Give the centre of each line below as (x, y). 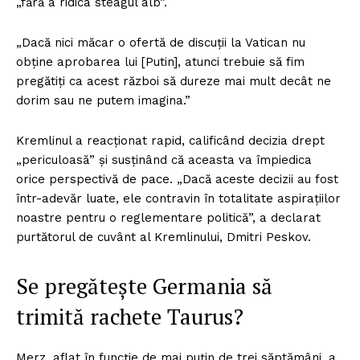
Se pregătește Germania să (144, 286)
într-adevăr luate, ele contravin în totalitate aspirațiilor (178, 199)
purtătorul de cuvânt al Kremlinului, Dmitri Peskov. (166, 237)
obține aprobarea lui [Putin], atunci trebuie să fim (160, 62)
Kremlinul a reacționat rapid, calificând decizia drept (170, 141)
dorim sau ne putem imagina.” (105, 101)
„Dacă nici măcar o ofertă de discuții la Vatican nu (161, 43)
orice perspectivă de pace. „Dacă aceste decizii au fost (177, 180)
